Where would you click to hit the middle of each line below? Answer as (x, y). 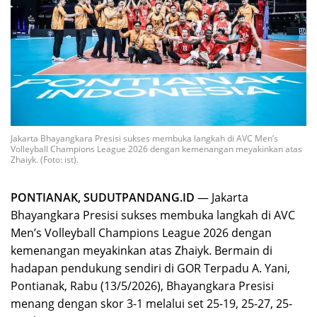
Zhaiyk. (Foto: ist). (45, 160)
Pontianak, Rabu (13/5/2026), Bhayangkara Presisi (142, 286)
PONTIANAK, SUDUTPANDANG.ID (103, 198)
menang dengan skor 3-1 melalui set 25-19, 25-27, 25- (151, 304)
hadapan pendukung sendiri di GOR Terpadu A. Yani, (150, 269)
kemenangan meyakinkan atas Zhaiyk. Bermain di (142, 251)
